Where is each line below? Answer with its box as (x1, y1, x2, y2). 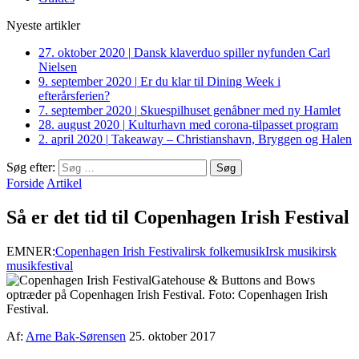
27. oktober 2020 (38, 46, 125, 59)
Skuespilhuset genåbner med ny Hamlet (140, 103, 341, 117)
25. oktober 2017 (129, 329, 216, 343)
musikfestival (6, 258, 73, 272)
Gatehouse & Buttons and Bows (151, 272, 315, 287)
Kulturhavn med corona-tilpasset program (128, 118, 338, 131)
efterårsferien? (38, 89, 110, 103)
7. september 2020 (38, 103, 131, 117)
